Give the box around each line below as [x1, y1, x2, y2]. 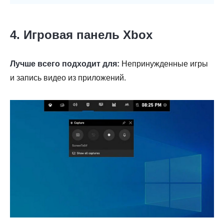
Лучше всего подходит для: [10, 59, 119, 68]
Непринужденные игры [119, 59, 208, 68]
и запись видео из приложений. [10, 73, 126, 82]
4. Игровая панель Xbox [10, 28, 152, 42]
